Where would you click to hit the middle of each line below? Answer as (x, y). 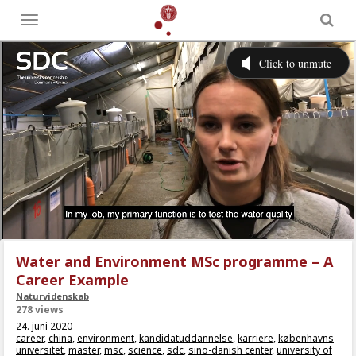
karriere (255, 338)
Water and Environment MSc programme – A (174, 261)
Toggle (45, 23)
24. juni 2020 (44, 326)
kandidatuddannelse (186, 338)
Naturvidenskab (52, 296)
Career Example (72, 280)
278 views (40, 310)
